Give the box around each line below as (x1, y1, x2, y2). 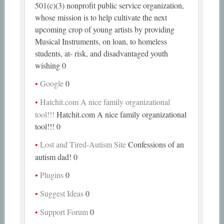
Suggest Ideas (40, 187, 84, 198)
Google (40, 77, 64, 88)
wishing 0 (35, 59, 66, 70)
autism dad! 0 (35, 151, 78, 162)
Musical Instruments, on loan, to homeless (35, 35, 167, 46)
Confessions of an (126, 138, 184, 149)
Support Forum (40, 206, 88, 217)
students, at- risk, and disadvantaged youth (35, 47, 168, 58)
